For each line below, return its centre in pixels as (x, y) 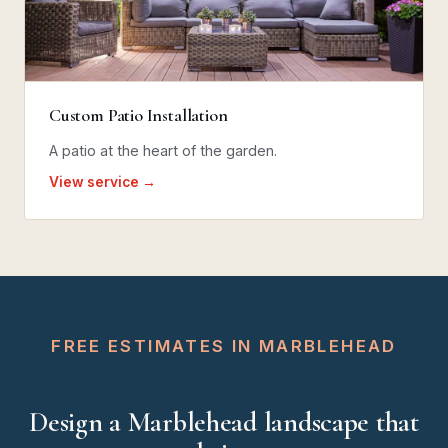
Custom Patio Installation (138, 114)
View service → (102, 181)
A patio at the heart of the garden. (163, 150)
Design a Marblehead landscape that (224, 421)
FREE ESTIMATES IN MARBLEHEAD (224, 345)
